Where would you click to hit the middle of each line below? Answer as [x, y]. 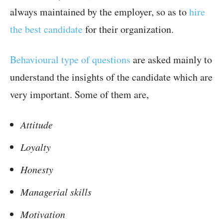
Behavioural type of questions [70, 60]
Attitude [37, 125]
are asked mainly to [171, 60]
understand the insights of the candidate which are [111, 77]
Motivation [43, 214]
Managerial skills [56, 192]
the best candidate [46, 29]
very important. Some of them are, [79, 95]
